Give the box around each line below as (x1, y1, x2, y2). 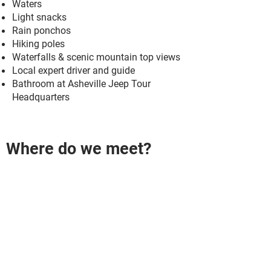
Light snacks (12, 11, 67, 23)
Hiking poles (12, 38, 65, 50)
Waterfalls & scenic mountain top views (12, 51, 180, 63)
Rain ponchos (12, 25, 71, 36)
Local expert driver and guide (12, 65, 135, 76)
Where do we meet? (6, 139, 151, 158)
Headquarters (12, 91, 72, 103)
